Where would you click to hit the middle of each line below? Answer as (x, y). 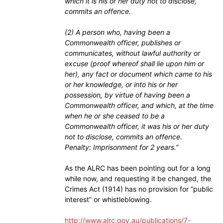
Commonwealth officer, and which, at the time (139, 105)
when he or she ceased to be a (115, 115)
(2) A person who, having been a (117, 32)
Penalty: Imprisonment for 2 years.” (121, 147)
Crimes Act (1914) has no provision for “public (139, 189)
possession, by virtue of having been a (127, 95)
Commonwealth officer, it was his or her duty (137, 126)
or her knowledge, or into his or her (121, 84)
